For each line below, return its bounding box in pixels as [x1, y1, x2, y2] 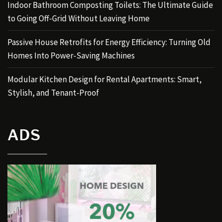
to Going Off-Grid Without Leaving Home [7, 12, 150, 24]
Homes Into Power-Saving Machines [7, 50, 135, 61]
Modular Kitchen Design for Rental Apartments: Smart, [7, 73, 202, 85]
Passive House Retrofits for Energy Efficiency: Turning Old [7, 36, 211, 48]
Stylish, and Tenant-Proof [7, 87, 99, 98]
